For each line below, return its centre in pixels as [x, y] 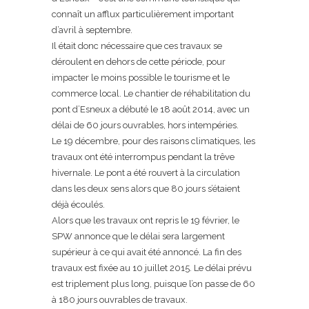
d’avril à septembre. [92, 30]
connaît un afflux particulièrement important [143, 14]
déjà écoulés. [78, 205]
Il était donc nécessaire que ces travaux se [137, 46]
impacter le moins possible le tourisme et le [141, 78]
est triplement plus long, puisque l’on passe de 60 [153, 284]
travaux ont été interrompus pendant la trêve [143, 157]
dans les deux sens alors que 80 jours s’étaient [146, 189]
